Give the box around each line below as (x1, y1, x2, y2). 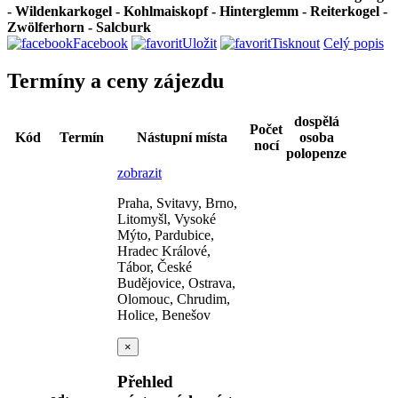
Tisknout (271, 35, 320, 51)
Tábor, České (117, 259, 192, 275)
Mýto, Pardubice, (117, 227, 214, 243)
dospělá (293, 113, 339, 129)
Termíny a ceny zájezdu (7, 68, 224, 92)
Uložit (182, 35, 217, 51)
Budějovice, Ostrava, (117, 275, 235, 291)
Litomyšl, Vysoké (117, 211, 216, 227)
